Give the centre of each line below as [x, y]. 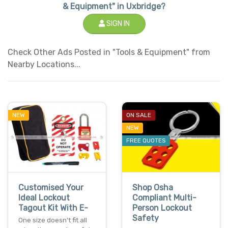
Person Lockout [162, 208]
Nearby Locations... [44, 64]
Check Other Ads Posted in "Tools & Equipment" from [109, 52]
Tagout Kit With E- [53, 208]
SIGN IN [117, 23]
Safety [146, 218]
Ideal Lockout [44, 198]
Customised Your [51, 188]
